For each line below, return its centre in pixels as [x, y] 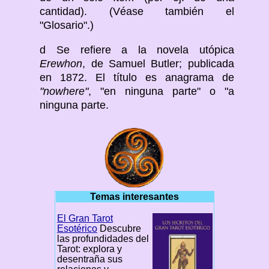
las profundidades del [103, 238]
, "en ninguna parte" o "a [161, 92]
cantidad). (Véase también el [137, 12]
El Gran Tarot [85, 218]
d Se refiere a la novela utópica [137, 50]
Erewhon [61, 64]
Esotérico [77, 228]
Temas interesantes [135, 196]
